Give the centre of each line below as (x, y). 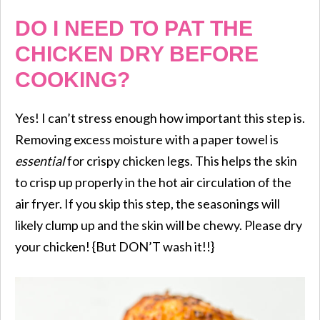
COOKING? (72, 79)
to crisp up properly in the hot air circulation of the (153, 182)
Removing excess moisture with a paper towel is (147, 139)
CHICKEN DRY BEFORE (137, 54)
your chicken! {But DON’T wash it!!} (115, 246)
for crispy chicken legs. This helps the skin (181, 160)
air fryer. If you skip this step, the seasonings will (147, 203)
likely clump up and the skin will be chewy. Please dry (159, 225)
